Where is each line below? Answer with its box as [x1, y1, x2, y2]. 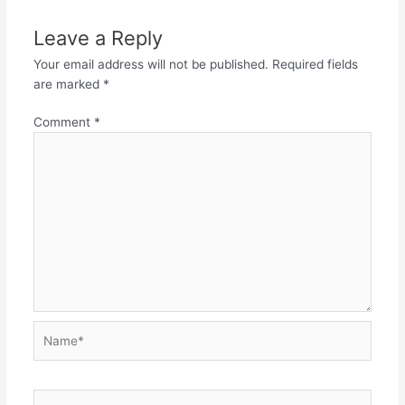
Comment [33, 115, 94, 130]
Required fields [271, 56, 358, 71]
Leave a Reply [33, 25, 163, 50]
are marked [33, 76, 103, 91]
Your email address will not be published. [33, 56, 268, 71]
